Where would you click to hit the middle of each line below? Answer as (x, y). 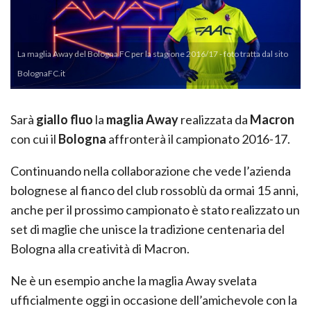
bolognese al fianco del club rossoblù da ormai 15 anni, (154, 191)
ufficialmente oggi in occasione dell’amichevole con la (154, 300)
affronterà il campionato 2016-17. (198, 139)
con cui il (34, 139)
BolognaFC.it (41, 74)
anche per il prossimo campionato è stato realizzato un (155, 210)
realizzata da (214, 120)
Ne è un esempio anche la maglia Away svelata (134, 281)
